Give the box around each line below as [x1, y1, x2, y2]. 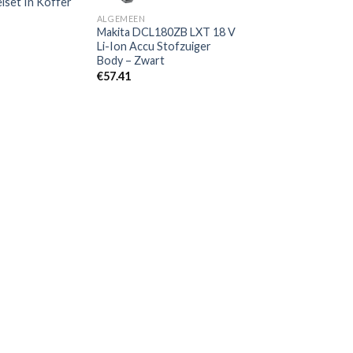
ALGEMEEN [96, 13, 146, 24]
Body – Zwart [96, 54, 165, 68]
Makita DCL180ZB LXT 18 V [96, 25, 236, 39]
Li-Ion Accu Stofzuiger [96, 39, 211, 54]
